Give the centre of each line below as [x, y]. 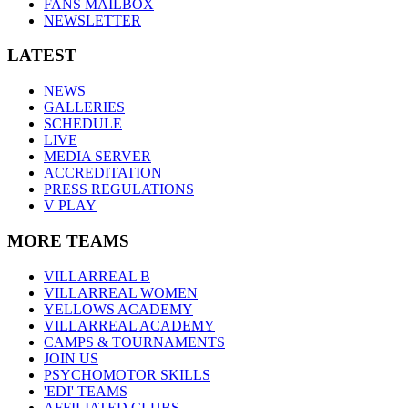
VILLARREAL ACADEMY [129, 325]
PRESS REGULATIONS [119, 189]
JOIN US [71, 358]
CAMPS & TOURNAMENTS [134, 342]
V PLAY [70, 206]
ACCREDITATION [103, 173]
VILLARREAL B [97, 276]
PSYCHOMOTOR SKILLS [127, 374]
